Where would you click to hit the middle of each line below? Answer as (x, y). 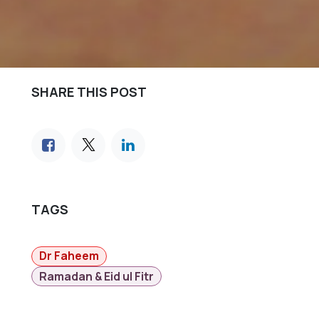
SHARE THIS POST (89, 92)
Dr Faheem (69, 256)
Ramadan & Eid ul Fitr (97, 276)
